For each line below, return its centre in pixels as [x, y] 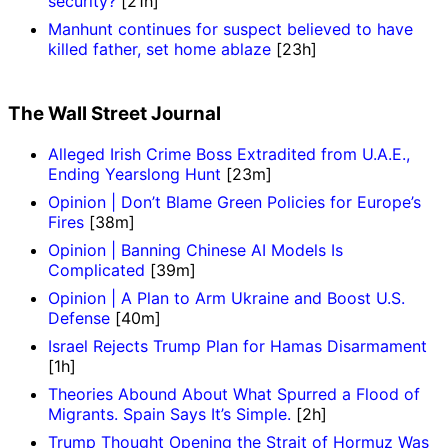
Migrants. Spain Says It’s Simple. [169, 413]
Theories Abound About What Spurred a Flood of [234, 393]
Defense [79, 317]
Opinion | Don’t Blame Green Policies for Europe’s [234, 201]
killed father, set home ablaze [159, 49]
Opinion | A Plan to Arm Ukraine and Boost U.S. [226, 297]
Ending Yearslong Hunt [134, 173]
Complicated [96, 269]
